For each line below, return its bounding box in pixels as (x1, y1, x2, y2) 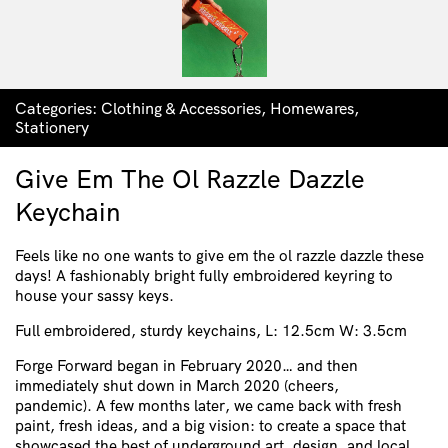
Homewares (270, 98, 354, 119)
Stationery (15, 117, 89, 138)
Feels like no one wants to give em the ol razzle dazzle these (15, 245, 424, 265)
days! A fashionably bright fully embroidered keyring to (15, 265, 393, 285)
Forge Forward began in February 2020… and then (15, 355, 358, 375)
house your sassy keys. (15, 285, 174, 305)
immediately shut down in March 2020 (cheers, (15, 375, 339, 395)
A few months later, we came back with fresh (92, 395, 402, 415)
